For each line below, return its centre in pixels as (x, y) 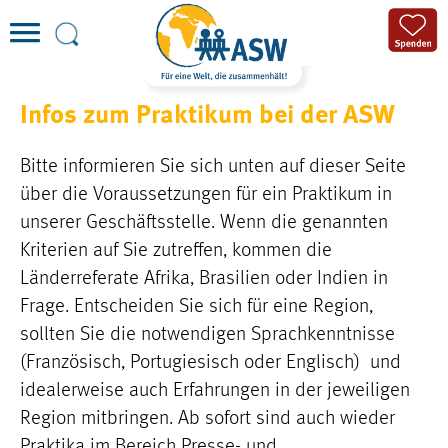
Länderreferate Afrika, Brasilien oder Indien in (204, 279)
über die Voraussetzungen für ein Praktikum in (206, 195)
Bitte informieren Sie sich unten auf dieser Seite (213, 167)
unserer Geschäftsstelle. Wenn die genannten (204, 223)
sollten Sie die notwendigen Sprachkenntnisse (207, 335)
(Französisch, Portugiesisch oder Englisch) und (210, 363)
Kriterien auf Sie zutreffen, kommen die (176, 251)
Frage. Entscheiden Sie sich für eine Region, (196, 307)
